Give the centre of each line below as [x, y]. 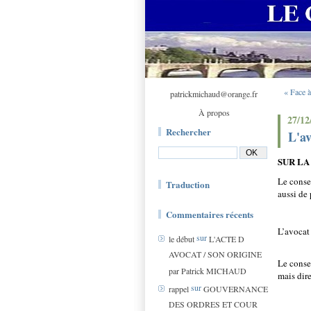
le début [182, 239]
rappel [179, 289]
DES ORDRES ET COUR [213, 304]
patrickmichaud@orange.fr [214, 94]
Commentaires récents [210, 214]
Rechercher [188, 132]
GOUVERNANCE [236, 289]
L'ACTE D [227, 239]
